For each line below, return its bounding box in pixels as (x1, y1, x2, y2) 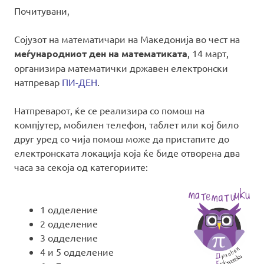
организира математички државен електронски (14, 61, 228, 74)
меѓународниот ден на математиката (14, 47, 187, 60)
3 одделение (39, 231, 98, 243)
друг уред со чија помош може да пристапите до (14, 132, 229, 144)
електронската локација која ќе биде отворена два (14, 146, 240, 159)
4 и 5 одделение (39, 245, 114, 258)
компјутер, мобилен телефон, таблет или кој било (14, 118, 239, 130)
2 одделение (39, 217, 98, 229)
